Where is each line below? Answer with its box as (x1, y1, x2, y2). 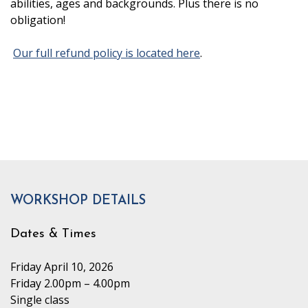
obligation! (10, 12, 65, 27)
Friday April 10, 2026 (10, 259, 113, 274)
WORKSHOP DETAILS (10, 195, 146, 208)
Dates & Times (10, 228, 96, 241)
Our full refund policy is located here (13, 45, 200, 60)
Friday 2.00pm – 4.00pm (10, 276, 130, 291)
